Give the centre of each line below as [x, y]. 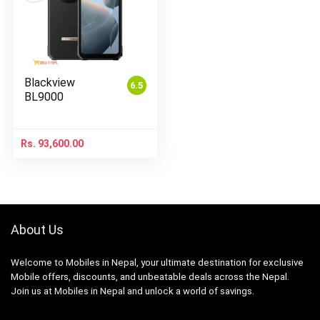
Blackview [50, 82]
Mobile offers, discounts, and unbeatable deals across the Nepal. [150, 277]
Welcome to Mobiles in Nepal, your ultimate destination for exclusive [157, 262]
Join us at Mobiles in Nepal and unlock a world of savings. [132, 291]
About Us [37, 230]
